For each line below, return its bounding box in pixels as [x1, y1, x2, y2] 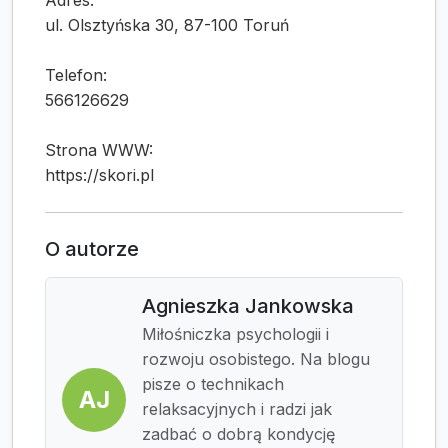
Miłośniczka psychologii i [142, 324, 329, 345]
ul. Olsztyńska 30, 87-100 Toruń [45, 15, 289, 36]
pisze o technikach [142, 374, 284, 395]
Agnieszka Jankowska [142, 294, 354, 319]
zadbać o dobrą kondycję [142, 424, 335, 445]
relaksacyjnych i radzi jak [142, 399, 332, 420]
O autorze [45, 237, 139, 262]
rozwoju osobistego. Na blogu [142, 349, 370, 370]
